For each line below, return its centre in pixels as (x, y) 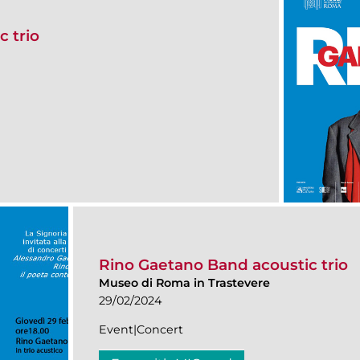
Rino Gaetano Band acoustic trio (223, 265)
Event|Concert (141, 330)
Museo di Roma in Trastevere (184, 283)
